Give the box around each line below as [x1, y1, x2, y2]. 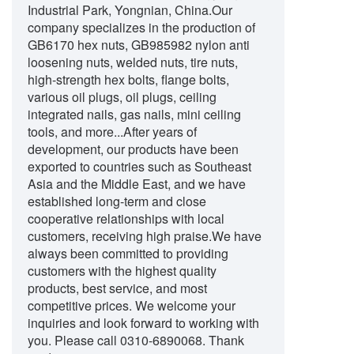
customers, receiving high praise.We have [28, 227, 262, 245]
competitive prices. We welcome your [28, 296, 235, 314]
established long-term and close [28, 192, 206, 210]
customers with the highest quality [28, 262, 217, 280]
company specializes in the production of [28, 18, 255, 36]
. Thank [202, 331, 244, 349]
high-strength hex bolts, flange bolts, [28, 70, 229, 88]
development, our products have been [28, 140, 239, 158]
